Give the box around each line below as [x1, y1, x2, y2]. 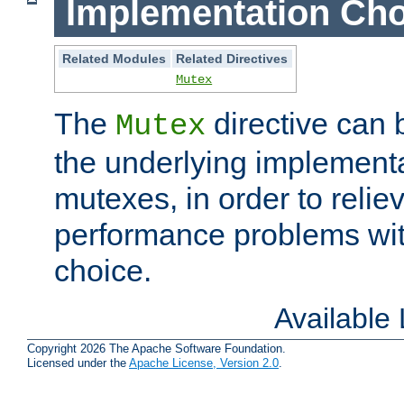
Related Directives [176, 50, 289, 66]
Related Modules [62, 50, 167, 66]
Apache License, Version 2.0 [129, 356, 279, 371]
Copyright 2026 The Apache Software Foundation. [27, 342, 286, 356]
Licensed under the [27, 356, 129, 371]
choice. [54, 252, 151, 288]
